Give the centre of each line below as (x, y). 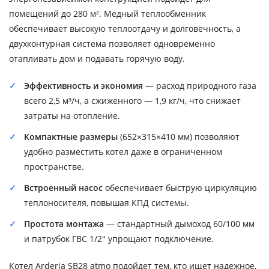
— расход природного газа (200, 86)
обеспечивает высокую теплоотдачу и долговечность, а (125, 29)
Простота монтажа (64, 224)
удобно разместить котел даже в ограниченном (123, 152)
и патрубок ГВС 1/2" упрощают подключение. (119, 239)
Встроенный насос (63, 188)
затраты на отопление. (72, 116)
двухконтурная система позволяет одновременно (112, 44)
